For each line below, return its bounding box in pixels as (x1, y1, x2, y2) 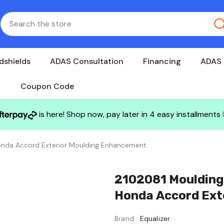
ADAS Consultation (49, 55, 123, 66)
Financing (142, 55, 181, 66)
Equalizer (139, 213, 170, 223)
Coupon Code (20, 80, 74, 91)
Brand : (114, 213, 138, 223)
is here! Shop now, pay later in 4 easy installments (36, 108, 222, 119)
